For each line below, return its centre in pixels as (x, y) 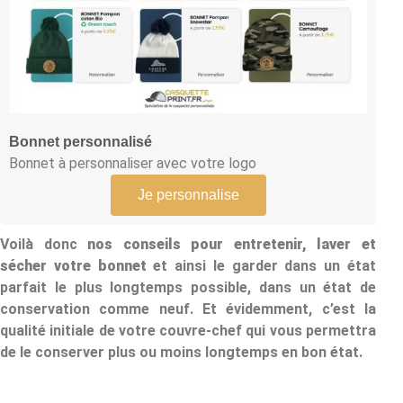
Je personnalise (188, 195)
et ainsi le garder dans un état (261, 266)
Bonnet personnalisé (81, 142)
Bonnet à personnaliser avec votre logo (133, 164)
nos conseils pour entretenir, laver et (232, 245)
